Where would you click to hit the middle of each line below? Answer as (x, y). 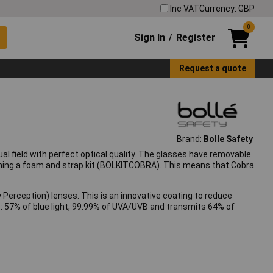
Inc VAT (185, 8)
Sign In (150, 37)
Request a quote (212, 68)
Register (196, 37)
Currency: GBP (227, 8)
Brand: (190, 139)
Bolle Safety (228, 139)
